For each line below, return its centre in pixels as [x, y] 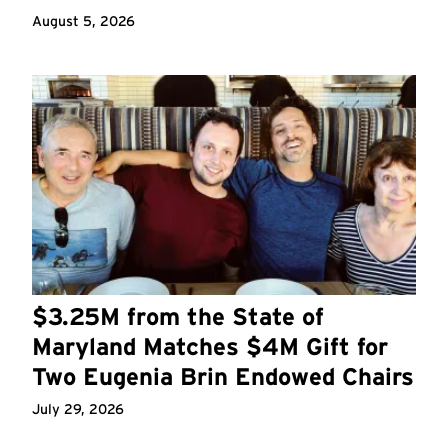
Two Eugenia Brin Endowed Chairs [223, 376]
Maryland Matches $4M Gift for [210, 346]
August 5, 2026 [83, 21]
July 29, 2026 [78, 408]
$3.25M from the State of [178, 316]
